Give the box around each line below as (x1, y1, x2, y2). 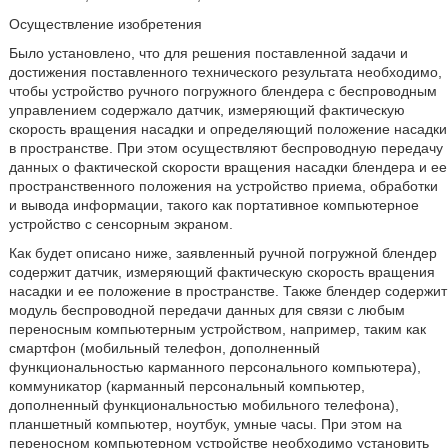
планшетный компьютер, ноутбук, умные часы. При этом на (8, 416, 402, 432)
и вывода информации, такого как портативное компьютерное (8, 197, 419, 213)
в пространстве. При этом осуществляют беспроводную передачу (8, 140, 443, 156)
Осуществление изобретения (8, 16, 202, 32)
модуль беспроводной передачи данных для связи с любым (8, 302, 405, 318)
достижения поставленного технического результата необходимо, (8, 64, 442, 80)
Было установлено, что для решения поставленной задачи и (8, 45, 408, 61)
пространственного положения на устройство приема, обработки (8, 178, 438, 194)
